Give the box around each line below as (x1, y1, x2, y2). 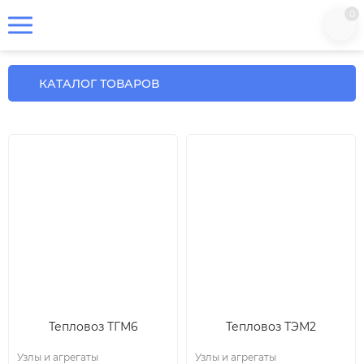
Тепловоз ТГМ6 (48, 319, 138, 334)
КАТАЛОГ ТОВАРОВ (39, 76, 159, 91)
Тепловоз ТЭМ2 (226, 319, 316, 334)
